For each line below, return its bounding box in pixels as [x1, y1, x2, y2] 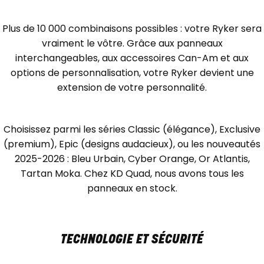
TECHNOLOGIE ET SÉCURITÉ [61, 233, 203, 247]
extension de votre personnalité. [57, 81, 207, 95]
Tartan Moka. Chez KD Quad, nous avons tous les [20, 167, 244, 181]
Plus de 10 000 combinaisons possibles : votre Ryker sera [2, 22, 262, 36]
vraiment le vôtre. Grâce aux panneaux [41, 37, 223, 51]
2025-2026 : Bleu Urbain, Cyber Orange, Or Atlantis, [14, 152, 250, 166]
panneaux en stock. [87, 181, 177, 196]
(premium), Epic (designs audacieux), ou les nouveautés [4, 137, 260, 151]
